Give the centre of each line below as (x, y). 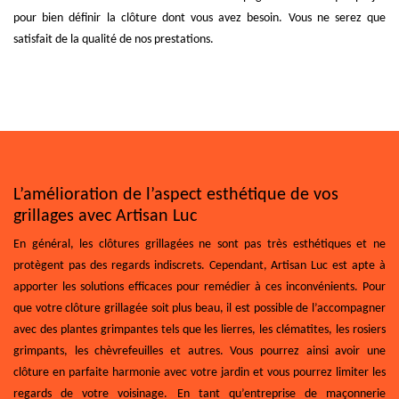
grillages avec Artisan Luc (105, 216)
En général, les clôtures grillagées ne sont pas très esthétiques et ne (199, 244)
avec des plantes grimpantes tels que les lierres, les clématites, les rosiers (199, 330)
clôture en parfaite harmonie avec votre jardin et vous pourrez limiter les (199, 372)
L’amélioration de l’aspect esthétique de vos (176, 195)
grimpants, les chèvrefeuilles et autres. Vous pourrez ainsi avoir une (199, 351)
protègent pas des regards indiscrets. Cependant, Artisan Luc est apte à (199, 265)
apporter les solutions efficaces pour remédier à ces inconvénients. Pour (199, 287)
